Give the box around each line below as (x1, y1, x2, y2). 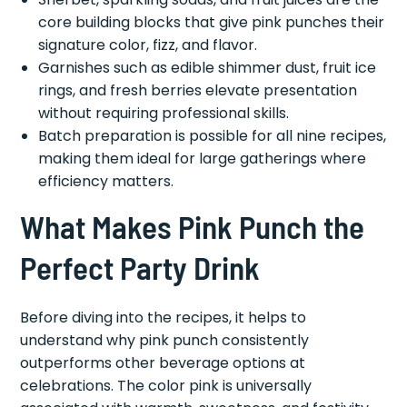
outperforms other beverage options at (20, 352, 306, 374)
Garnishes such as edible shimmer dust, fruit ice (38, 57, 377, 79)
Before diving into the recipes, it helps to (20, 307, 307, 329)
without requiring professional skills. (38, 103, 290, 124)
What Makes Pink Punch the (20, 207, 365, 246)
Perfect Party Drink (20, 248, 261, 287)
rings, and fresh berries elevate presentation (38, 80, 358, 102)
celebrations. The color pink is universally (20, 375, 313, 397)
